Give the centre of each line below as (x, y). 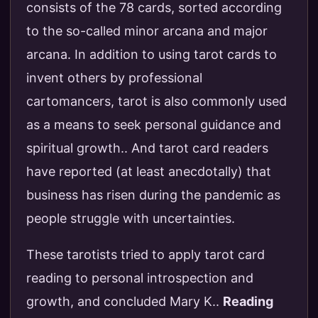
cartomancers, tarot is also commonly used (157, 102)
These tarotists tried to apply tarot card (146, 255)
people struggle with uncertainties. (131, 219)
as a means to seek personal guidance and (154, 125)
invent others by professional (114, 78)
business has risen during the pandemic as (153, 195)
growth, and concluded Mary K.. (125, 302)
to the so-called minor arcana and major (147, 31)
